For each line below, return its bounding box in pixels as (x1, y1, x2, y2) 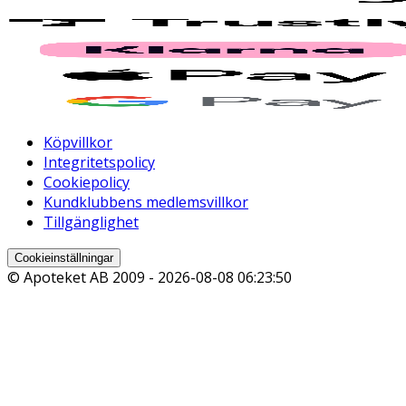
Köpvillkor (43, 132, 112, 153)
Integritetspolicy (43, 152, 155, 173)
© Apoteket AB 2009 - (7, 267, 158, 288)
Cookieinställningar (14, 251, 113, 266)
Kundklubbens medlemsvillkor (43, 192, 248, 213)
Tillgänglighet (43, 212, 139, 233)
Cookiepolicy (43, 172, 130, 193)
